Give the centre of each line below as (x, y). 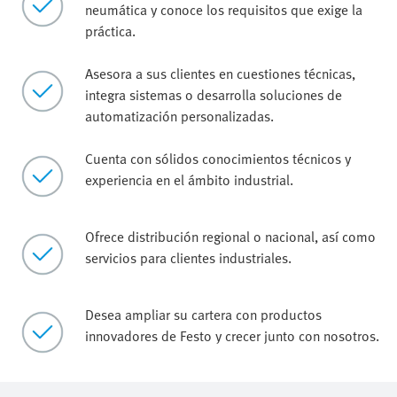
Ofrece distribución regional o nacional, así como (230, 236)
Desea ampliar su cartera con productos (203, 314)
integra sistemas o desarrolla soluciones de (214, 94)
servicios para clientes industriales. (188, 257)
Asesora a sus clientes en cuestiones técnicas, (220, 73)
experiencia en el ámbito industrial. (189, 179)
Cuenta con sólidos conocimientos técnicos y (218, 158)
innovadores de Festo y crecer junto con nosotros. (232, 335)
